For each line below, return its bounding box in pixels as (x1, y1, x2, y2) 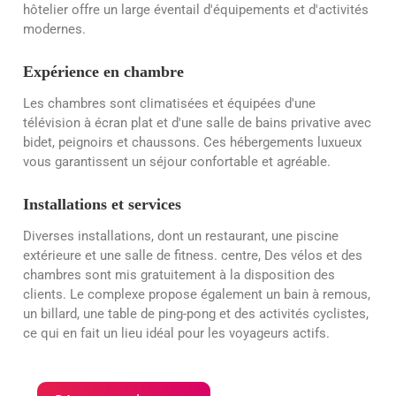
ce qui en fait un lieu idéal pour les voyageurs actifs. (23, 325, 330, 342)
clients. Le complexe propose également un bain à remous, (23, 286, 370, 303)
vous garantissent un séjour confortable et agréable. (23, 153, 331, 170)
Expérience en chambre (23, 62, 184, 80)
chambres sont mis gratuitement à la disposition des (23, 267, 335, 284)
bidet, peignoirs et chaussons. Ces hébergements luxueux (23, 133, 362, 150)
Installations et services (23, 194, 181, 213)
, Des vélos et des (258, 247, 362, 264)
